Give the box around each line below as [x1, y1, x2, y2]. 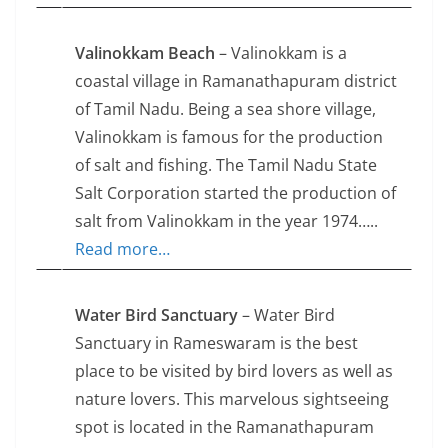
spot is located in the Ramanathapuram [75, 416, 374, 439]
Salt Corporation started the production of [75, 182, 396, 205]
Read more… [75, 238, 170, 261]
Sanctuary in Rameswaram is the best [75, 332, 358, 355]
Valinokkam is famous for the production [75, 126, 383, 149]
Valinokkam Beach [75, 42, 215, 65]
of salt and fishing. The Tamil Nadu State [75, 154, 377, 177]
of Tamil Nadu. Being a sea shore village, [75, 98, 376, 121]
